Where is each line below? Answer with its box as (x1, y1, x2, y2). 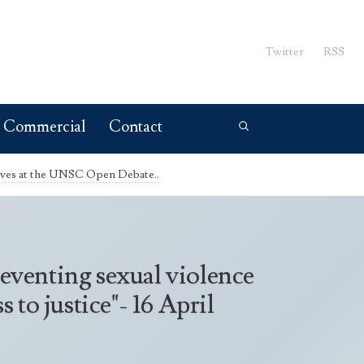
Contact (109, 117, 162, 137)
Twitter (266, 43, 304, 59)
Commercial (3, 117, 86, 137)
